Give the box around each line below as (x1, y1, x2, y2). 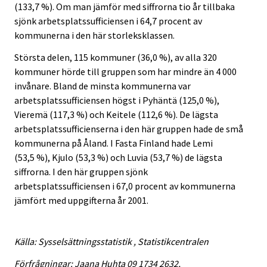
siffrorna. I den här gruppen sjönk (14, 166, 148, 178)
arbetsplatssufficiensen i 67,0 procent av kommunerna (14, 180, 235, 193)
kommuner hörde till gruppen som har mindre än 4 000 (14, 66, 237, 78)
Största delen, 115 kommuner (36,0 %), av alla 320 (14, 51, 217, 64)
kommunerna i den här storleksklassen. (14, 29, 175, 42)
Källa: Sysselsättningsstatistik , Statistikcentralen (14, 235, 209, 247)
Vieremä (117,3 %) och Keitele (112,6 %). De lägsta (14, 108, 218, 121)
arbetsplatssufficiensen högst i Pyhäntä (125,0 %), (14, 94, 219, 107)
